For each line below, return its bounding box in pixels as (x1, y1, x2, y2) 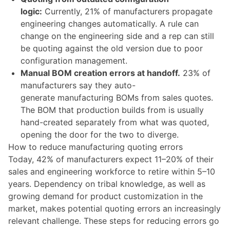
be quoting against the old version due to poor (21, 43, 203, 53)
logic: (21, 6, 42, 16)
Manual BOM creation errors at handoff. (21, 67, 180, 78)
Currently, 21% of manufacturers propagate (42, 6, 213, 16)
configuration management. (21, 55, 127, 66)
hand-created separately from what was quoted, (21, 117, 209, 127)
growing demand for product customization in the (8, 190, 203, 201)
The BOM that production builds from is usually (21, 104, 204, 115)
